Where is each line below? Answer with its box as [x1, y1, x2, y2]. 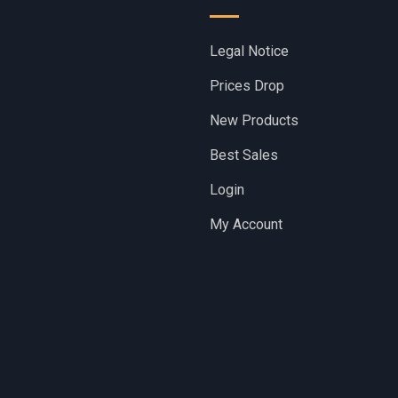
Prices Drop [210, 77, 284, 95]
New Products [210, 112, 298, 130]
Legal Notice [210, 43, 289, 60]
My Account [210, 216, 283, 234]
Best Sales [210, 147, 278, 164]
